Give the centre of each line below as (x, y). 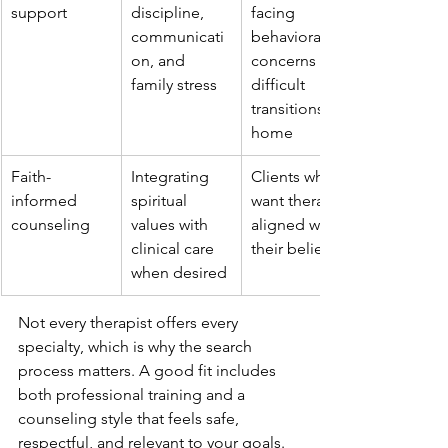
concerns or (295, 60)
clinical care (174, 248)
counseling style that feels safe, (130, 418)
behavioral (290, 36)
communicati (177, 36)
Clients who (294, 176)
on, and (160, 60)
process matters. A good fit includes (149, 370)
